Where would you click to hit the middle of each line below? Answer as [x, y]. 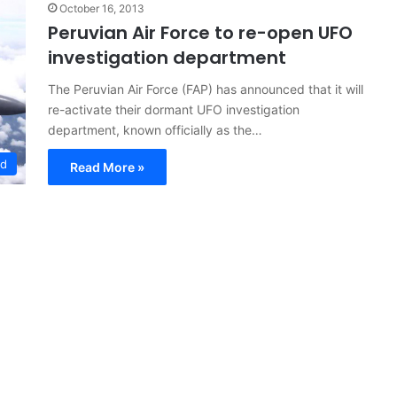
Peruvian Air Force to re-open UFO [200, 33]
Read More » [107, 167]
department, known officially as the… [155, 130]
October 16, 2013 [102, 9]
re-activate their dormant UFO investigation [174, 110]
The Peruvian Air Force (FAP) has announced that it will [206, 90]
